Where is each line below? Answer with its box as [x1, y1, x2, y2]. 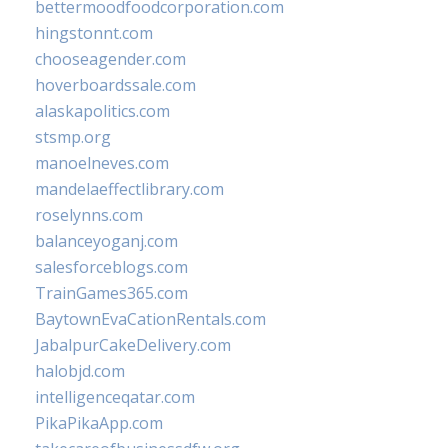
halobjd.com [35, 360, 125, 382]
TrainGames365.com [35, 282, 188, 304]
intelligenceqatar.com [35, 386, 195, 408]
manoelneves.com [35, 152, 169, 174]
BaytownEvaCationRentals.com [35, 308, 266, 330]
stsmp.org [35, 126, 111, 148]
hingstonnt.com [35, 22, 153, 44]
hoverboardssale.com [35, 74, 196, 96]
